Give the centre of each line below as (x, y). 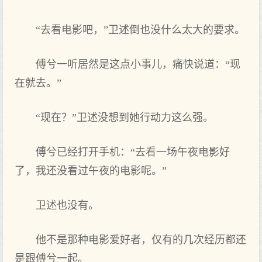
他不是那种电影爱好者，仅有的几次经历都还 (141, 240)
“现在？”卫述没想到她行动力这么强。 (125, 118)
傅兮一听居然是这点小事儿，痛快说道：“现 (138, 64)
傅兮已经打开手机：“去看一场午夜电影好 (133, 152)
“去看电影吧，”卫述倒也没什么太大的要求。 (140, 30)
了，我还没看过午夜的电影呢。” (91, 171)
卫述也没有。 (67, 205)
